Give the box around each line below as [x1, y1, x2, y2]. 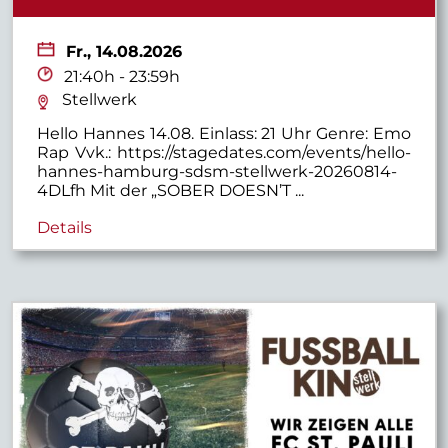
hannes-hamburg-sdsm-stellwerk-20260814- [37, 161, 398, 181]
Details [37, 217, 93, 237]
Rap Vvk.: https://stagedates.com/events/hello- [37, 142, 411, 162]
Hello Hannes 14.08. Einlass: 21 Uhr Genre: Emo [37, 123, 411, 143]
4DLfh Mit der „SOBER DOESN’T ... [37, 180, 305, 200]
